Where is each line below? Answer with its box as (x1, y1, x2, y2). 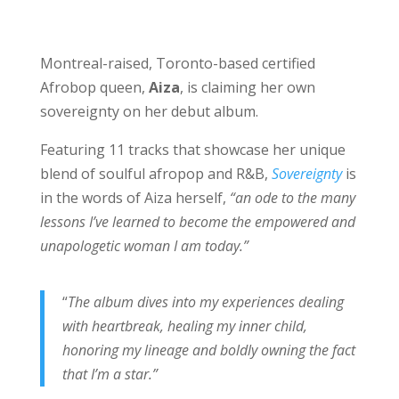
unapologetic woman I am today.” (39, 235, 252, 256)
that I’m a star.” (61, 363, 158, 384)
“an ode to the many (229, 187, 355, 208)
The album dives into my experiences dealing (67, 291, 344, 312)
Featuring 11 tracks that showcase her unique (39, 139, 346, 159)
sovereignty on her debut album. (39, 101, 258, 121)
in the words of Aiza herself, (39, 187, 230, 208)
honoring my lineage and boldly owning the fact (61, 339, 355, 360)
